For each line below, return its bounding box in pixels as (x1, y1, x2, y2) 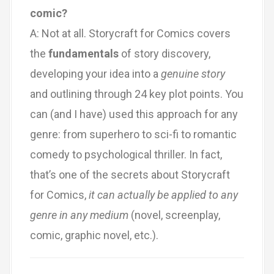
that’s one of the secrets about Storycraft (30, 168, 230, 181)
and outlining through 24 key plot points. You (30, 87, 243, 100)
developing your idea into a (30, 67, 161, 80)
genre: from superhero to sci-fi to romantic (30, 127, 237, 141)
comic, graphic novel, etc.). (30, 228, 158, 242)
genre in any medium (30, 208, 128, 221)
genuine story (161, 67, 225, 80)
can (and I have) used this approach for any (30, 107, 238, 120)
